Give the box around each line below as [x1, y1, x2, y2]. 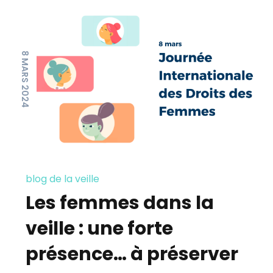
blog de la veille [26, 172, 100, 186]
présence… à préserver [26, 241, 239, 268]
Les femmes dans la [26, 190, 214, 216]
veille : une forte [26, 216, 174, 242]
